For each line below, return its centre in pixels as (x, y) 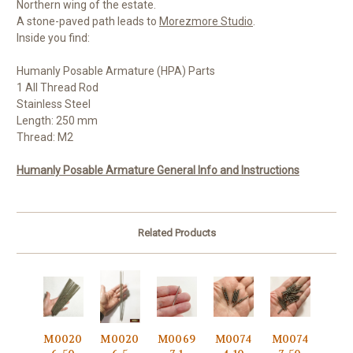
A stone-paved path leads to (88, 22)
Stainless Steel (54, 104)
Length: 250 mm (57, 121)
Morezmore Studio (206, 22)
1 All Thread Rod (58, 88)
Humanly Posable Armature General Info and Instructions (158, 171)
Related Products (176, 233)
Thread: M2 (45, 137)
